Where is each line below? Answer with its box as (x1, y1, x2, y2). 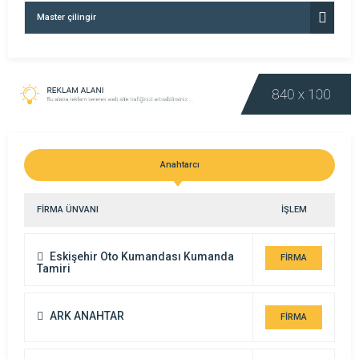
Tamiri (37, 261, 71, 275)
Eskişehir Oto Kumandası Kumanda (47, 249, 234, 263)
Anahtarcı (159, 159, 200, 170)
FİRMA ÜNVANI (37, 204, 99, 215)
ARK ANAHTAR (47, 309, 124, 322)
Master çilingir (37, 12, 96, 22)
